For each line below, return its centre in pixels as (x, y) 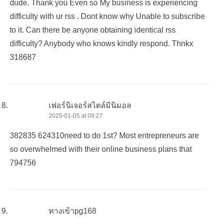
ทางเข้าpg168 (73, 211)
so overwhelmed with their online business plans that (101, 149)
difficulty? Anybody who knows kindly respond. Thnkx (101, 43)
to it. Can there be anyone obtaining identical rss (93, 30)
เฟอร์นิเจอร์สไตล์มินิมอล (90, 105)
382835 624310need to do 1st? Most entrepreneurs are (104, 135)
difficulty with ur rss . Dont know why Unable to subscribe (107, 16)
